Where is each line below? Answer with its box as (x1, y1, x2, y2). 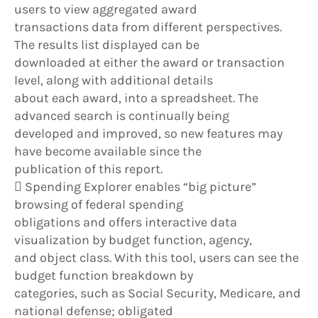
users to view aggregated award (14, 1, 197, 18)
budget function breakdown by (14, 268, 193, 284)
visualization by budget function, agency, (14, 232, 252, 248)
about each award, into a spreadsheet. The (14, 90, 258, 106)
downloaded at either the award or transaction (14, 55, 285, 71)
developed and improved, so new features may (14, 126, 283, 142)
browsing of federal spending (14, 197, 183, 213)
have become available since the (14, 143, 202, 160)
